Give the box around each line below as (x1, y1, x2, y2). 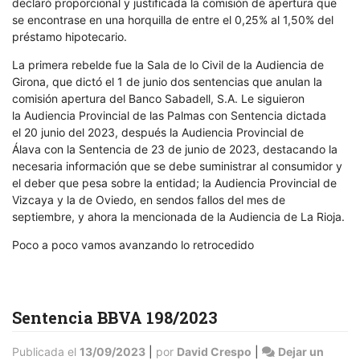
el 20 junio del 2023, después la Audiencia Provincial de (12, 125, 304, 139)
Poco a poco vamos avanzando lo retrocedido (12, 237, 254, 252)
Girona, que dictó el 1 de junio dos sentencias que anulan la (12, 74, 322, 88)
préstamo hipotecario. (12, 29, 127, 43)
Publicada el (12, 344, 80, 358)
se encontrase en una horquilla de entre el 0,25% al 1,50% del (12, 12, 333, 27)
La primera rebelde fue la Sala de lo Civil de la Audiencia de (12, 57, 324, 72)
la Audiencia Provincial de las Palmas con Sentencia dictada (12, 108, 326, 122)
